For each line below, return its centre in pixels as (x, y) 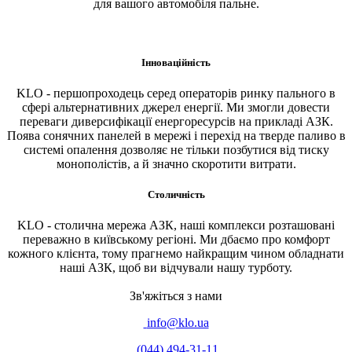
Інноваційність (176, 62)
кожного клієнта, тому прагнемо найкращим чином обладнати (176, 254)
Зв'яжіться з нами (176, 296)
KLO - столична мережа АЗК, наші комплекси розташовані (176, 225)
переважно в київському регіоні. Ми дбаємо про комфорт (176, 240)
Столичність (176, 195)
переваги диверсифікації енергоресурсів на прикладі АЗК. (176, 122)
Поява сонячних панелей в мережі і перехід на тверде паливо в (176, 136)
